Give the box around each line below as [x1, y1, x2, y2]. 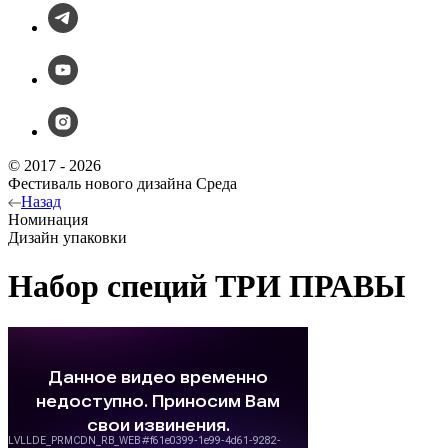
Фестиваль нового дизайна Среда [8, 175, 237, 192]
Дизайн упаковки [8, 229, 127, 246]
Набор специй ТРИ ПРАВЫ [8, 268, 405, 305]
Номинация [8, 211, 88, 228]
